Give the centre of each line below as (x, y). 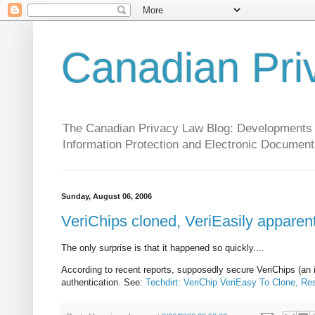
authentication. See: (103, 283)
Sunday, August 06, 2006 (107, 197)
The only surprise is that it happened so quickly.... (163, 248)
